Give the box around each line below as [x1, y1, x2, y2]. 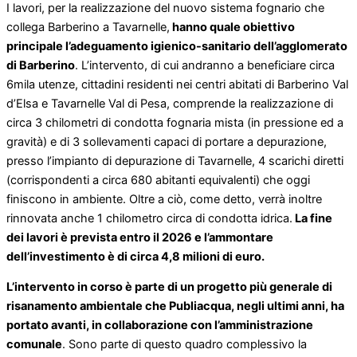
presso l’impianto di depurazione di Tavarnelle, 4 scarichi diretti [6, 153, 343, 168]
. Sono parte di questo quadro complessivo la [62, 337, 307, 352]
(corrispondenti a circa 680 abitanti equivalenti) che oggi [6, 172, 310, 187]
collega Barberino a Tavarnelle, [6, 19, 170, 34]
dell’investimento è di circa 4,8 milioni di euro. [6, 249, 265, 264]
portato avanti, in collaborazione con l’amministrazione [6, 318, 313, 333]
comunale [6, 337, 62, 352]
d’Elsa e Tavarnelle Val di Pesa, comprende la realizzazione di [6, 96, 333, 111]
